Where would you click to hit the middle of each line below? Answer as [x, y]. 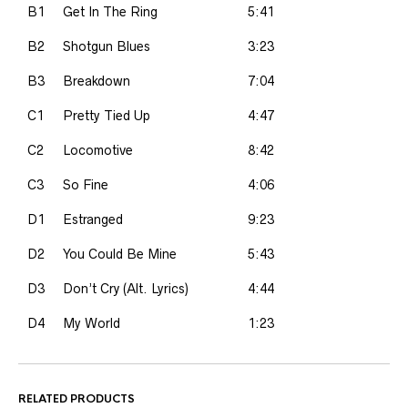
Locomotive [98, 150]
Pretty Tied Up [107, 116]
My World [92, 323]
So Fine [86, 185]
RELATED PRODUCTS [76, 399]
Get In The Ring [110, 12]
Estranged [93, 219]
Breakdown [97, 81]
